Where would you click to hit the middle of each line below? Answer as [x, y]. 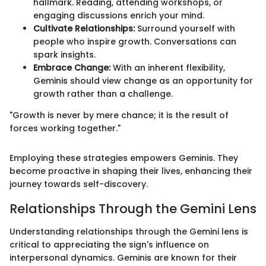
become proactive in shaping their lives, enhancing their [131, 171]
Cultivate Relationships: [84, 29]
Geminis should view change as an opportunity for [143, 81]
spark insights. [64, 55]
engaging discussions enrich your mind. [119, 16]
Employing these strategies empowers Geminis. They [124, 158]
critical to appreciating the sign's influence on [109, 244]
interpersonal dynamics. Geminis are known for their [123, 257]
